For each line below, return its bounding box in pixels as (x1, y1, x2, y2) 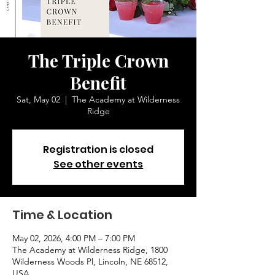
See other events (53, 157, 143, 171)
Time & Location (12, 206, 112, 223)
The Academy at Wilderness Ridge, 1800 (12, 244, 168, 255)
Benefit (70, 71, 126, 94)
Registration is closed (43, 142, 153, 157)
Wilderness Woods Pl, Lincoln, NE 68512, (12, 256, 168, 267)
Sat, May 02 (17, 94, 60, 105)
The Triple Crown (28, 49, 169, 72)
